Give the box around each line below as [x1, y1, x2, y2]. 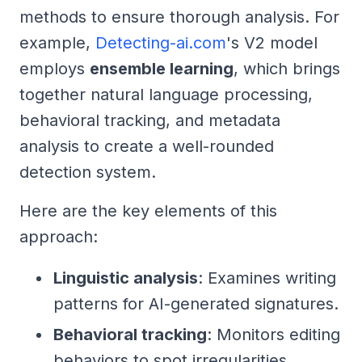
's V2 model [226, 33, 318, 53]
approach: [19, 227, 98, 247]
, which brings [234, 59, 340, 79]
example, [19, 33, 95, 53]
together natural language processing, [19, 85, 313, 105]
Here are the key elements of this [19, 201, 277, 221]
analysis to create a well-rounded [19, 137, 274, 157]
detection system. [19, 162, 156, 183]
